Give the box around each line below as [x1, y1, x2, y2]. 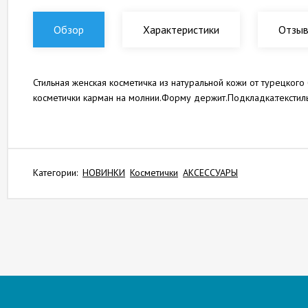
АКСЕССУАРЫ [183, 166, 238, 179]
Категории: [33, 166, 78, 179]
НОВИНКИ [82, 166, 125, 179]
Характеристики [143, 23, 219, 36]
